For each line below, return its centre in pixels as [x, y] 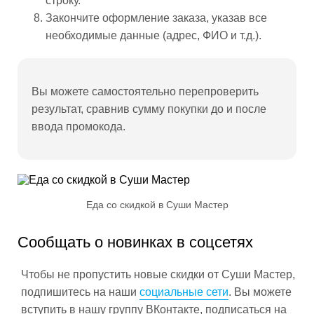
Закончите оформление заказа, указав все [156, 18]
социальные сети [184, 292]
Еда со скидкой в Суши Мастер [157, 205]
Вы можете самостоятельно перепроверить [145, 91]
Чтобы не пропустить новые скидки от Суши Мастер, [158, 274]
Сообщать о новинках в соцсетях [135, 242]
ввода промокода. [78, 127]
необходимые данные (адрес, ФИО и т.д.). [153, 35]
